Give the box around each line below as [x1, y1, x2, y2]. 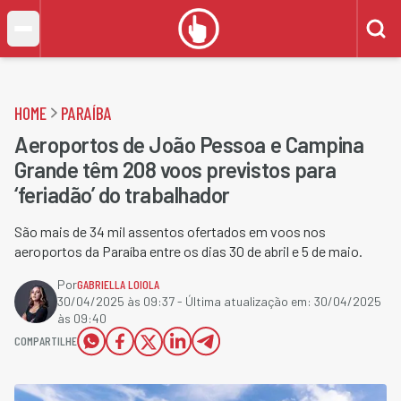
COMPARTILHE [14, 333, 77, 348]
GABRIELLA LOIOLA [77, 277, 159, 292]
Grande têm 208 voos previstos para [14, 157, 337, 183]
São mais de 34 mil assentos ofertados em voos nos [14, 223, 326, 240]
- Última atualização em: [175, 294, 314, 309]
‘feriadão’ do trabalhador [14, 182, 231, 208]
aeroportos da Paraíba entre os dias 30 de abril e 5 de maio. [14, 243, 363, 260]
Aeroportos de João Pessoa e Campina [14, 132, 364, 158]
